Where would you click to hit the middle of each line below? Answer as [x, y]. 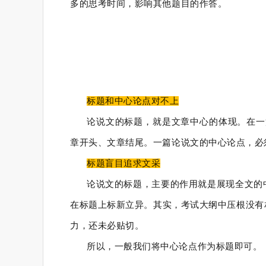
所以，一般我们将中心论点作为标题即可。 [175, 246]
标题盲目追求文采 [124, 163]
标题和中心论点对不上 [133, 101]
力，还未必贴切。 [107, 226]
